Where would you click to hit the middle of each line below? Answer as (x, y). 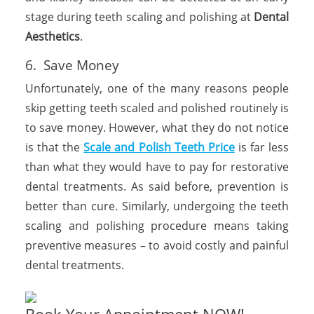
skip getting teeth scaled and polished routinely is (157, 108)
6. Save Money (74, 65)
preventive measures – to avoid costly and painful (157, 245)
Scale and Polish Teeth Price (159, 147)
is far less (262, 147)
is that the (54, 147)
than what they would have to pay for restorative (157, 166)
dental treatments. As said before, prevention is (157, 186)
